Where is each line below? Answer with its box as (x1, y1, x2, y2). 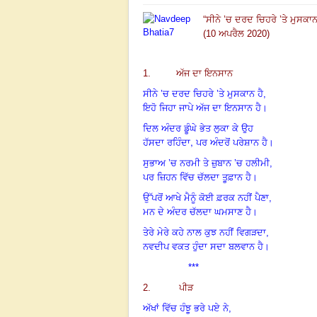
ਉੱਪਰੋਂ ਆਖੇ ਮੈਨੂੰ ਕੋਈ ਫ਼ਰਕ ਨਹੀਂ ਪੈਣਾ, (143, 192, 272, 203)
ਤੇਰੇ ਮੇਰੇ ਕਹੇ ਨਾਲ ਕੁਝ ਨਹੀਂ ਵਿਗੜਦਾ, (143, 226, 269, 238)
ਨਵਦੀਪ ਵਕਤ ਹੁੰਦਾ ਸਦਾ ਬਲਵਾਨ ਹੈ (143, 241, 263, 252)
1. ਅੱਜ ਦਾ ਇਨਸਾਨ (143, 67, 233, 79)
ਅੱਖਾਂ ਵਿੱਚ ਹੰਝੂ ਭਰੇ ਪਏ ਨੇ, (143, 302, 231, 313)
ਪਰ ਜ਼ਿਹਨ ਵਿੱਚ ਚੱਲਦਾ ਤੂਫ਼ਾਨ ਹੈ (143, 171, 251, 183)
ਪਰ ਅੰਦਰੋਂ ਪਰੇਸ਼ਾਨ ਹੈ (196, 137, 267, 148)
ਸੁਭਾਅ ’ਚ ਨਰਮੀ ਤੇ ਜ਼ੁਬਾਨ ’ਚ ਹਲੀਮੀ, (143, 157, 272, 168)
